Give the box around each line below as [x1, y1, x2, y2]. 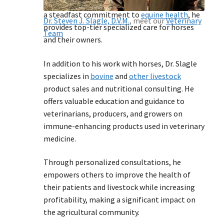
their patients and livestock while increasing [43, 182, 195, 192]
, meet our [129, 15, 166, 25]
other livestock [128, 70, 181, 81]
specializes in [43, 70, 90, 81]
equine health [140, 9, 188, 20]
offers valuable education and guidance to [43, 95, 184, 106]
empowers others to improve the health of [43, 169, 190, 180]
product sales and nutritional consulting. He [43, 83, 194, 93]
